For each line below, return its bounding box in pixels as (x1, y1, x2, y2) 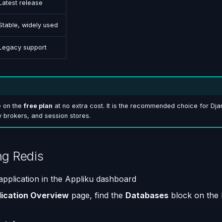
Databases (125, 190, 168, 200)
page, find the (69, 190, 125, 200)
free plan (23, 102, 53, 110)
